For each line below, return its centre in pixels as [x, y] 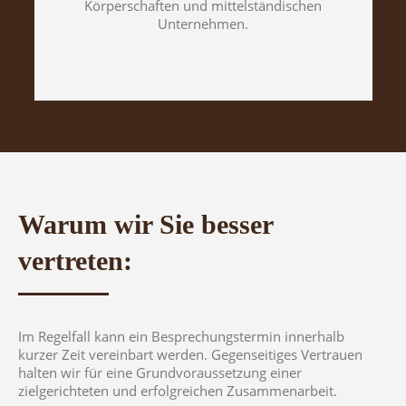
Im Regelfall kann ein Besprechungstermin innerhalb [183, 336]
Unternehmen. [203, 23]
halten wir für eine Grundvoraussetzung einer [160, 372]
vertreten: [75, 261]
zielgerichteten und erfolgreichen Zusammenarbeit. [178, 391]
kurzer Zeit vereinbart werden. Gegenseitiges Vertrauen [190, 354]
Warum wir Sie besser [145, 224]
